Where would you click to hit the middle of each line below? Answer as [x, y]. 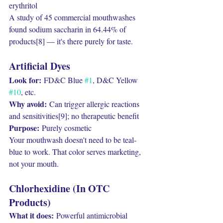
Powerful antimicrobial [91, 215]
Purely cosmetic [65, 128]
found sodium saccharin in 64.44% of [68, 29]
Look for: [25, 80]
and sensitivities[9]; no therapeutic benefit [74, 116]
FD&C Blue [63, 80]
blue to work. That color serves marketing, [76, 152]
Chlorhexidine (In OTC [60, 188]
